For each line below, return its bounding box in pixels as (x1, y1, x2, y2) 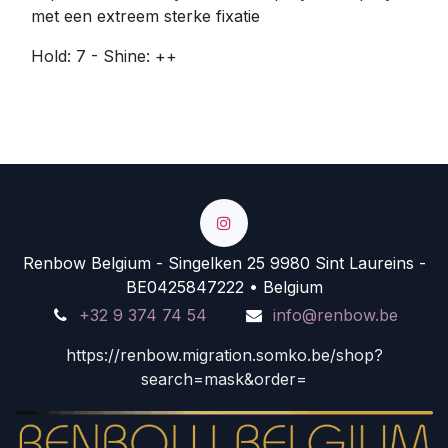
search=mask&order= (141, 368, 307, 389)
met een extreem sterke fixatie (31, 5, 260, 26)
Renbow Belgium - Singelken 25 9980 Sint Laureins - (22, 252, 426, 273)
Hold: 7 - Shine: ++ (31, 45, 177, 66)
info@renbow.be (272, 304, 398, 325)
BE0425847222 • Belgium (125, 276, 323, 297)
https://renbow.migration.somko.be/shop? (65, 344, 383, 365)
